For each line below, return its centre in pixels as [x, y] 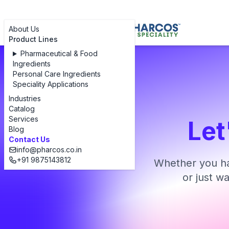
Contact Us [29, 139]
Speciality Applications [51, 84]
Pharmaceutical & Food [59, 53]
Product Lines [33, 39]
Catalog [22, 109]
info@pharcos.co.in [49, 150]
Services [24, 119]
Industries [25, 98]
